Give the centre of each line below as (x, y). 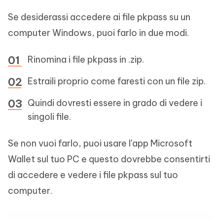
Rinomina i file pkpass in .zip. (86, 59)
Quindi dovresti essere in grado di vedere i (115, 103)
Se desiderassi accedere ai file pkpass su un (99, 17)
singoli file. (49, 117)
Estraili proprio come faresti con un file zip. (117, 81)
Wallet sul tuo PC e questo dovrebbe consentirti (109, 159)
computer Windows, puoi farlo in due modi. (98, 33)
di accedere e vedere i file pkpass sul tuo (93, 175)
